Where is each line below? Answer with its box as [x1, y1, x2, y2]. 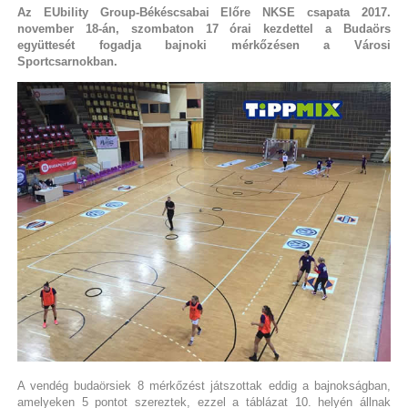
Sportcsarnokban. [16, 54, 117, 68]
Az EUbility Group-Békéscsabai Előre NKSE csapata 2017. [16, 5, 392, 19]
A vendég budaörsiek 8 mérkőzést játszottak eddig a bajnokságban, [16, 379, 392, 393]
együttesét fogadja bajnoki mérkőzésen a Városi [16, 37, 392, 52]
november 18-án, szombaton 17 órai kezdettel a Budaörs [16, 21, 392, 36]
